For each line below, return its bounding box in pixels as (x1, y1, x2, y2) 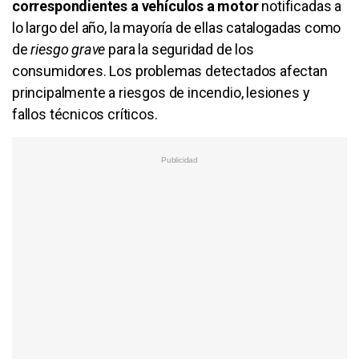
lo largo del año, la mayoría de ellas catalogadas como (12, 18, 341, 36)
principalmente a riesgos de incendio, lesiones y (12, 83, 310, 101)
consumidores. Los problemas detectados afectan (12, 62, 328, 79)
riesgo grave (30, 40, 106, 58)
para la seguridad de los (105, 40, 254, 58)
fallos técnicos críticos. (12, 105, 158, 123)
